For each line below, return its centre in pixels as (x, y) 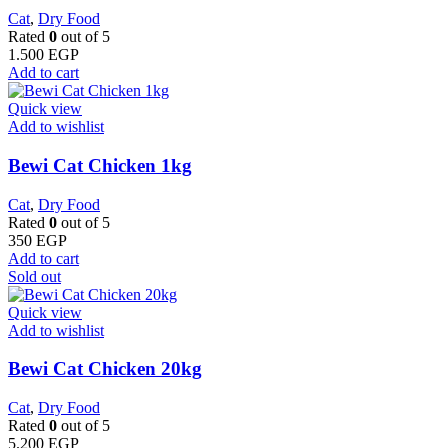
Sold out (34, 276)
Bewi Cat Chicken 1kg (100, 165)
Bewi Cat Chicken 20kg (105, 369)
